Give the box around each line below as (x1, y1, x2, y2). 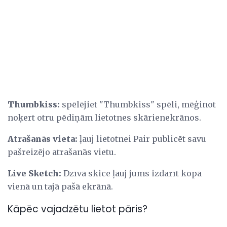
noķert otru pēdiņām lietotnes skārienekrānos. (8, 112, 201, 123)
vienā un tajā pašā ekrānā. (8, 181, 113, 192)
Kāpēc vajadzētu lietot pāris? (8, 202, 147, 216)
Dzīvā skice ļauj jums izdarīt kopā (61, 168, 202, 178)
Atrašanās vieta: (8, 133, 78, 144)
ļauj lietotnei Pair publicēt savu (78, 133, 206, 144)
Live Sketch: (8, 168, 61, 178)
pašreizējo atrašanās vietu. (8, 146, 116, 157)
